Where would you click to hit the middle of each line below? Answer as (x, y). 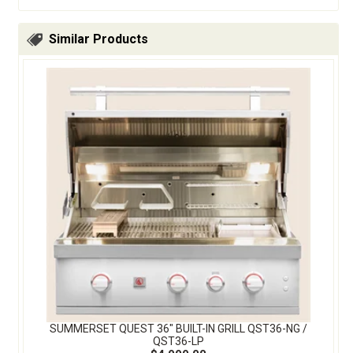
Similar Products (98, 39)
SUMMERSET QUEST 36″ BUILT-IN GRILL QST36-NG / (178, 328)
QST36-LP (178, 341)
